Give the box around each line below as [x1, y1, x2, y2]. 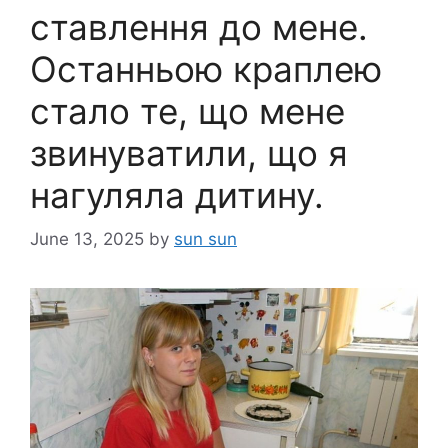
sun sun [174, 229, 237, 250]
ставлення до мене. [30, 5, 368, 48]
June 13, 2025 [30, 229, 144, 250]
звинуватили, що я [30, 131, 348, 174]
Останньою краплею [30, 47, 382, 90]
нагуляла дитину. [30, 173, 324, 216]
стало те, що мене [30, 89, 345, 132]
